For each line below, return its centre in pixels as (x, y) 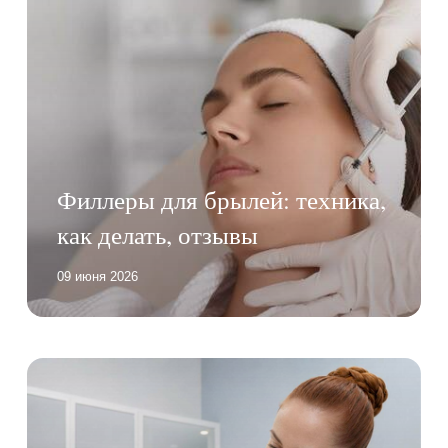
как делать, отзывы (157, 235)
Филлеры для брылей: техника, (221, 200)
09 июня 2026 (97, 277)
